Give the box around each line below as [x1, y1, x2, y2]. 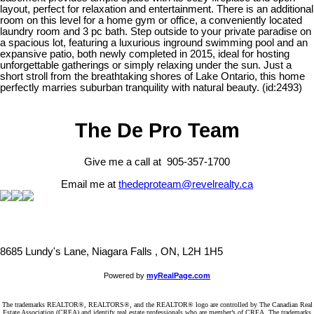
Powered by [104, 271, 146, 280]
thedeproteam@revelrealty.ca [118, 178, 253, 190]
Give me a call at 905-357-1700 [84, 156, 230, 168]
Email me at [61, 178, 118, 190]
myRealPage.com [146, 271, 210, 280]
